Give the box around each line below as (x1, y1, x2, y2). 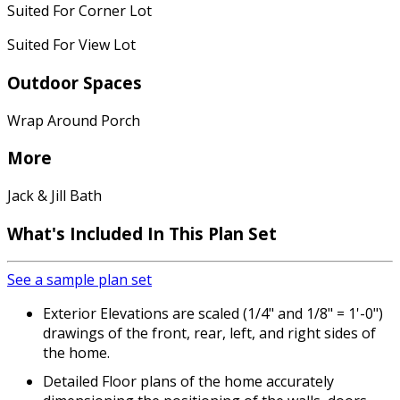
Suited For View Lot (7, 35, 136, 55)
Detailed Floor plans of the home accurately (43, 371, 334, 392)
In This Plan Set (147, 221, 277, 245)
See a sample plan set (7, 270, 152, 290)
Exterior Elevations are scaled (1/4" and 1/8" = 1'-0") (43, 304, 383, 324)
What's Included (7, 221, 147, 245)
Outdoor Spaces (7, 71, 142, 94)
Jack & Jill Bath (7, 186, 102, 205)
